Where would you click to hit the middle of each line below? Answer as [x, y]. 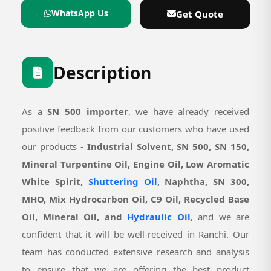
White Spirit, [55, 181]
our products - [54, 146]
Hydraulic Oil [159, 216]
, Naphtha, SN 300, [203, 181]
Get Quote [200, 14]
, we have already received [188, 111]
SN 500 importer [88, 111]
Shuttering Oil [122, 181]
